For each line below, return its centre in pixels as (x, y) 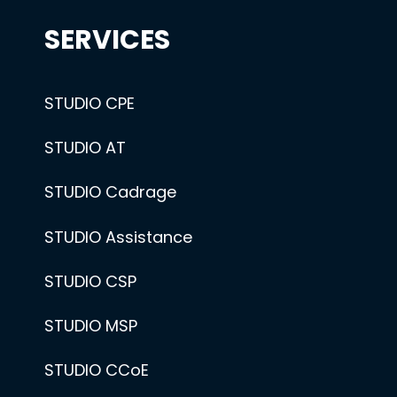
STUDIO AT (86, 148)
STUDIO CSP (91, 281)
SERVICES (108, 40)
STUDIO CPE (90, 103)
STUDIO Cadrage (111, 192)
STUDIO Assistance (119, 237)
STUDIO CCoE (97, 370)
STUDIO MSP (91, 325)
